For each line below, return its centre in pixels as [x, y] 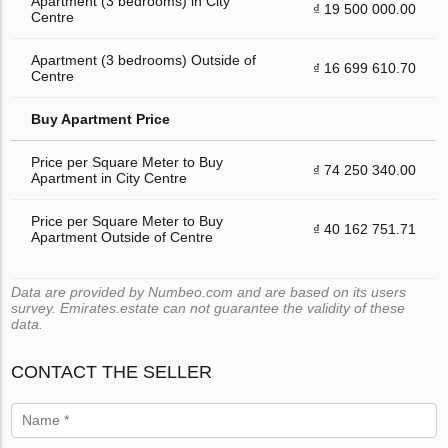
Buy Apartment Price [101, 118]
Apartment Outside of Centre [122, 236]
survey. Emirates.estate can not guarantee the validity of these [208, 307]
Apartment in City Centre [109, 177]
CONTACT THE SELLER [112, 371]
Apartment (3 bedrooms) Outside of [144, 59]
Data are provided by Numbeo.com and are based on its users [209, 291]
